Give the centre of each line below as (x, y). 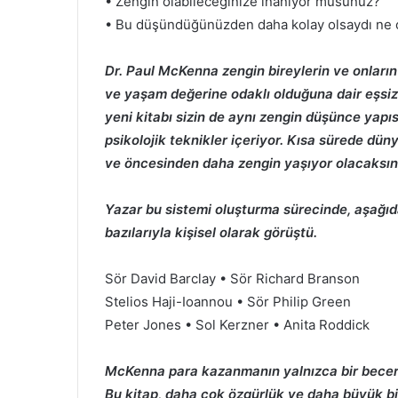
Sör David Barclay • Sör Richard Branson (234, 278)
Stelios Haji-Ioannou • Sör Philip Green (230, 301)
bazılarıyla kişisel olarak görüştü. (213, 232)
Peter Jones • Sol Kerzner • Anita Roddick (239, 324)
